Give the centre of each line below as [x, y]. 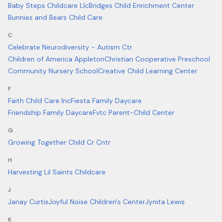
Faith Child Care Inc [39, 101]
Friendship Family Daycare [50, 112]
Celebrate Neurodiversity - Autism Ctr [70, 47]
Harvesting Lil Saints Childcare [57, 172]
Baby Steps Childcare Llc [48, 5]
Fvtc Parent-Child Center [134, 112]
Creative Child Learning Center [148, 71]
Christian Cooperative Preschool [157, 59]
